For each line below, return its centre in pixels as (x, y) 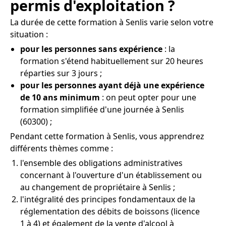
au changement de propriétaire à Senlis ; (98, 187)
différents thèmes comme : (62, 148)
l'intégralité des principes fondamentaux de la (108, 199)
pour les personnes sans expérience (91, 49)
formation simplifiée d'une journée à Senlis (102, 109)
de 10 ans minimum (60, 97)
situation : (29, 34)
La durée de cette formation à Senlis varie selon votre (112, 22)
